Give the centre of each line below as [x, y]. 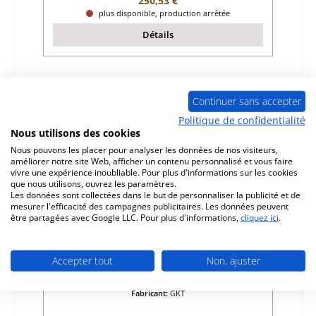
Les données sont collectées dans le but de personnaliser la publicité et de [156, 195]
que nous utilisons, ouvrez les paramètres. [93, 183]
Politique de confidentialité [242, 120]
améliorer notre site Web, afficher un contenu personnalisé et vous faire [152, 161]
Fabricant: [151, 293]
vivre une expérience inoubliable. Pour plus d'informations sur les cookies [154, 172]
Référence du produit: [141, 274]
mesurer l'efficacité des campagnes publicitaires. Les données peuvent [150, 206]
